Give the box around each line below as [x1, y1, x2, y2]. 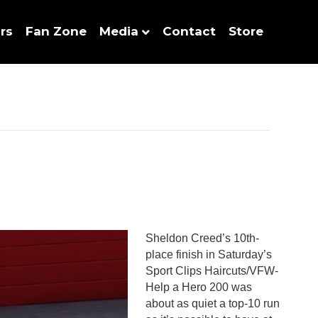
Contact [163, 24, 216, 38]
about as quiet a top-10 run [146, 297, 280, 309]
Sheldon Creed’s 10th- [146, 232, 260, 244]
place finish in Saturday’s [146, 248, 273, 261]
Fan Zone [26, 24, 87, 38]
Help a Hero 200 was [146, 281, 253, 293]
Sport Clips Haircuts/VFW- [146, 265, 279, 277]
